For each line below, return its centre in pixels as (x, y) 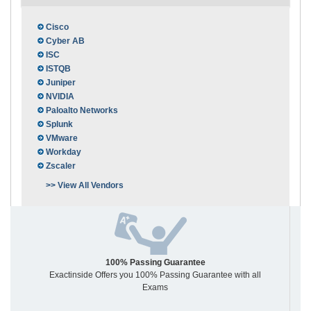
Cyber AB (65, 41)
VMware (62, 138)
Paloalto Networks (82, 111)
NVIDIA (60, 97)
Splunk (59, 125)
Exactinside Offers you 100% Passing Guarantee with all (155, 275)
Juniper (61, 83)
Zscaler (61, 166)
